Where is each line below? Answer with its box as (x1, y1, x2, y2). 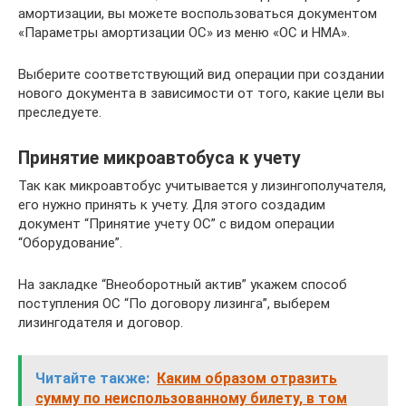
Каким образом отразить (157, 370, 337, 387)
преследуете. (18, 104, 101, 121)
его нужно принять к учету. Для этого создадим (18, 197, 325, 213)
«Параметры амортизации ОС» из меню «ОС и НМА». (18, 24, 350, 41)
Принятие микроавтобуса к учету (18, 148, 301, 169)
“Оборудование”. (18, 235, 122, 251)
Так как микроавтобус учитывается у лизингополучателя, (18, 178, 386, 194)
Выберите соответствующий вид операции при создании (18, 66, 384, 82)
